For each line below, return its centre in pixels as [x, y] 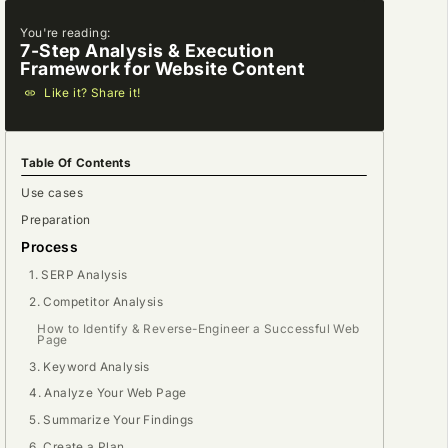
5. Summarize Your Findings [111, 420]
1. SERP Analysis [78, 275]
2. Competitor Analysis [96, 301]
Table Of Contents [76, 163]
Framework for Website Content [163, 69]
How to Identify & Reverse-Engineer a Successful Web [198, 328]
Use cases [52, 192]
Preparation [56, 219]
